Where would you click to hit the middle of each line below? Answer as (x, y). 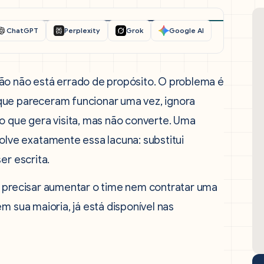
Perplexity (82, 30)
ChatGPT (22, 30)
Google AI (187, 30)
